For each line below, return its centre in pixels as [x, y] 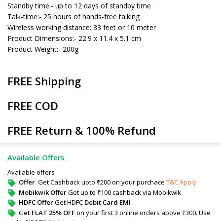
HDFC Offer [37, 203]
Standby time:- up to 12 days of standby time [79, 6]
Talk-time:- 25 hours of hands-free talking [74, 17]
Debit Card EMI [108, 203]
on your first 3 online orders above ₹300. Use [143, 212]
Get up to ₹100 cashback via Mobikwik [125, 192]
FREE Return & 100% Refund [82, 130]
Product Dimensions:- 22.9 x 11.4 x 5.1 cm [74, 38]
